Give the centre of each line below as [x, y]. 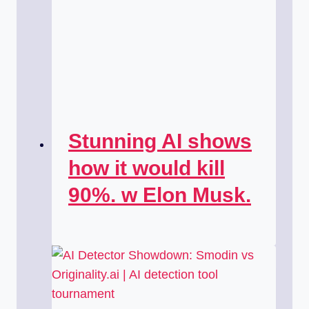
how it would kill [147, 168]
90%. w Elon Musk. [160, 195]
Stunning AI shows [160, 141]
